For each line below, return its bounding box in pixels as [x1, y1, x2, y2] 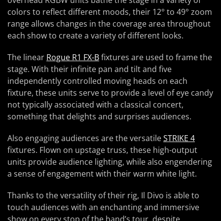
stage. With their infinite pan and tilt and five [7, 64, 172, 74]
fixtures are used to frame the [99, 52, 212, 63]
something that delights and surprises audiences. [7, 111, 191, 122]
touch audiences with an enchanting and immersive [7, 202, 199, 213]
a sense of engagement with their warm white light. [7, 168, 197, 179]
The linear [7, 52, 46, 63]
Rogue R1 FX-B [46, 52, 99, 63]
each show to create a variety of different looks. [7, 30, 184, 41]
